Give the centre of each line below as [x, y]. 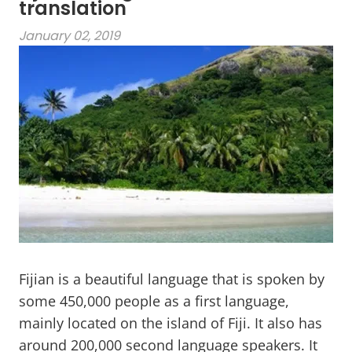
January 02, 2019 [70, 36]
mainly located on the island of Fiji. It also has [170, 323]
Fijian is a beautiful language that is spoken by [172, 279]
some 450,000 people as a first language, [154, 301]
